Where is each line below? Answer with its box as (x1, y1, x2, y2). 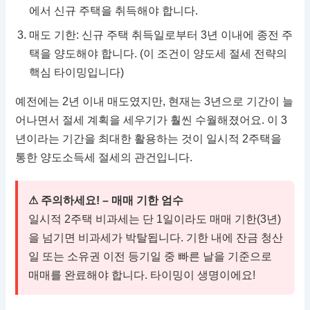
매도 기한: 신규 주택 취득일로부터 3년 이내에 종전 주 (29, 29, 293, 42)
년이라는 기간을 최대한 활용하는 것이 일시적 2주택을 (15, 133, 282, 145)
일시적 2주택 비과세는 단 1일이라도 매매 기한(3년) (28, 213, 282, 226)
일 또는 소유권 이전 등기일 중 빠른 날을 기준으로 (28, 250, 273, 263)
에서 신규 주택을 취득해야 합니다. (29, 5, 199, 17)
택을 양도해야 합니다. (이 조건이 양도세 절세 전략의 (29, 48, 288, 60)
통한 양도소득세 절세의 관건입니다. (15, 152, 193, 164)
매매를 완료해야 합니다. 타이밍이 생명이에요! (28, 269, 256, 282)
